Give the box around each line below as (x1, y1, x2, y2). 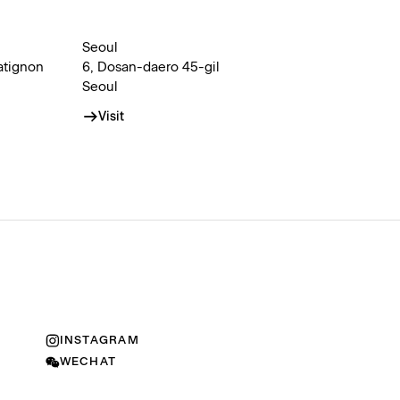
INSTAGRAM (59, 334, 139, 346)
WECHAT (59, 355, 117, 368)
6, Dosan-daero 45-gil (82, 61, 223, 74)
